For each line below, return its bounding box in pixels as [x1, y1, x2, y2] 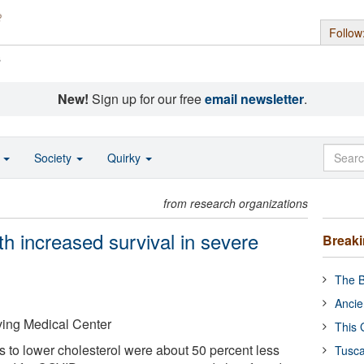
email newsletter [204, 89, 304, 108]
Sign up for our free [88, 89, 205, 108]
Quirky [107, 149, 144, 166]
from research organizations [163, 195, 309, 211]
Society [34, 149, 75, 166]
